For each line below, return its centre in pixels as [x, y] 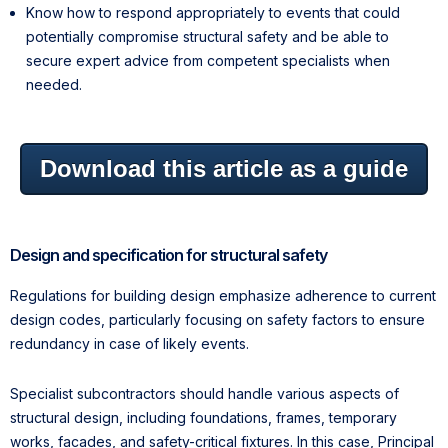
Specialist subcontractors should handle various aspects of [204, 393]
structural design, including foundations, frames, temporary [203, 417]
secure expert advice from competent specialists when [208, 60]
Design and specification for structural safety [168, 254]
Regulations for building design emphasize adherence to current [223, 295]
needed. [54, 84]
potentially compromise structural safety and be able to [207, 36]
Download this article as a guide [224, 168]
